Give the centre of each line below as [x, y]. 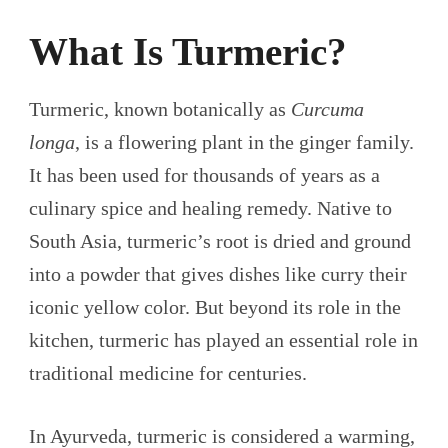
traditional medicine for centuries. [168, 372]
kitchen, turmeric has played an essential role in [223, 339]
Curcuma [327, 108]
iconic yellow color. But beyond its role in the [215, 306]
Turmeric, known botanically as [160, 108]
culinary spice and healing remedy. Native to [210, 207]
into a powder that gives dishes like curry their [218, 273]
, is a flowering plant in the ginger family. [244, 141]
